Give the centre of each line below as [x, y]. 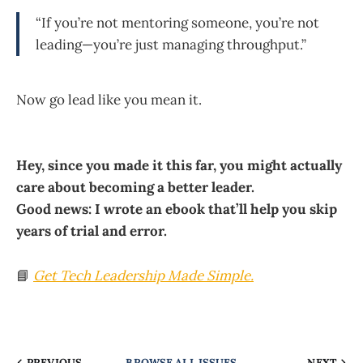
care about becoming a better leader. [135, 188]
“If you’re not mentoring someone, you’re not [177, 23]
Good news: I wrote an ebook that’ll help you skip [177, 209]
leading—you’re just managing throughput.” [171, 45]
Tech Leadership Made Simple [155, 275]
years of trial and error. [92, 231]
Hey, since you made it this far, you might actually [179, 166]
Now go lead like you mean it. [109, 99]
